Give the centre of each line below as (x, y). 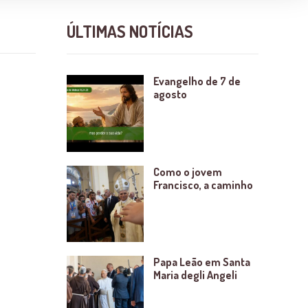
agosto (170, 95)
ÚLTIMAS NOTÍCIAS (130, 32)
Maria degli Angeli (195, 275)
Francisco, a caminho (203, 185)
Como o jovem (187, 172)
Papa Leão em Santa (201, 262)
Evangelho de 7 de (197, 81)
